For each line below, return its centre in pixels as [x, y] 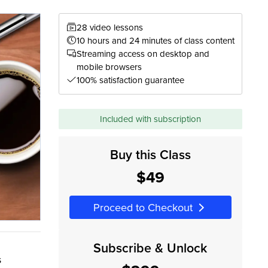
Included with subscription [150, 119]
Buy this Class [150, 155]
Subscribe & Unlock [150, 248]
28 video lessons [109, 28]
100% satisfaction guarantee [130, 80]
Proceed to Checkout [143, 207]
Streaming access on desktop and [143, 54]
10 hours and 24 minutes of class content [155, 41]
